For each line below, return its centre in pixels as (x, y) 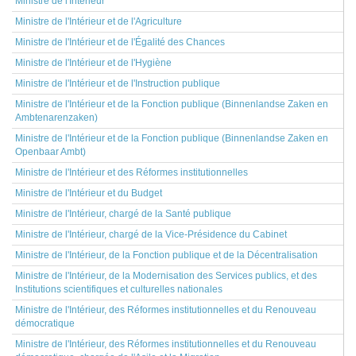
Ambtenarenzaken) (56, 118)
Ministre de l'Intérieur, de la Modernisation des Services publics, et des (166, 276)
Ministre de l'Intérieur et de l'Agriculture (99, 21)
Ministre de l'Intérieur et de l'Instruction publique (118, 83)
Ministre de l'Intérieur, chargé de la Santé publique (123, 214)
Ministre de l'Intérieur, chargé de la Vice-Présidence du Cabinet (151, 234)
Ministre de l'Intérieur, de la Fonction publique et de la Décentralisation (166, 255)
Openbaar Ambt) (50, 152)
